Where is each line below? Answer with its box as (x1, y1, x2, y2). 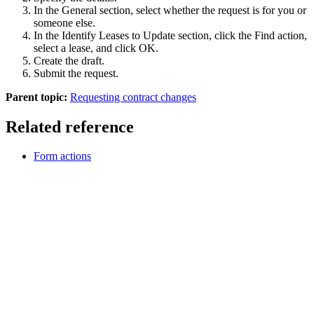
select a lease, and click (34, 41, 139, 54)
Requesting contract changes (70, 90, 196, 103)
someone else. (34, 16, 95, 29)
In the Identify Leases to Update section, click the (34, 29, 254, 41)
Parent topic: (6, 90, 67, 103)
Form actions (34, 150, 91, 163)
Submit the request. (34, 67, 118, 79)
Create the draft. (34, 54, 104, 67)
